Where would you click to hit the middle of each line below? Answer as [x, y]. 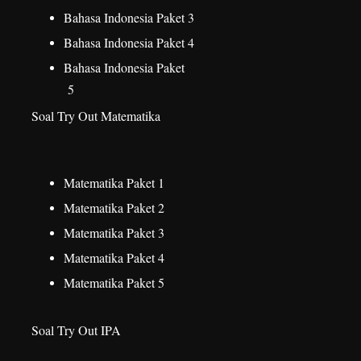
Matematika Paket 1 [114, 183]
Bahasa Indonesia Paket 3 [129, 17]
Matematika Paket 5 [114, 282]
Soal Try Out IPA [78, 330]
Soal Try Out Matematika [96, 116]
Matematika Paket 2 [114, 207]
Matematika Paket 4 [114, 257]
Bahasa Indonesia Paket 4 [129, 42]
